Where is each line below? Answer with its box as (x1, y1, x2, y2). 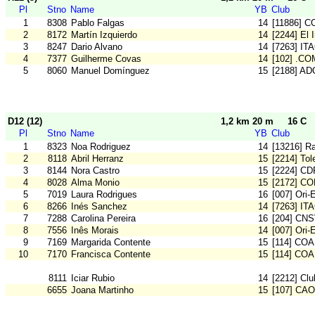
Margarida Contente (71, 237, 150, 248)
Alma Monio (71, 177, 120, 188)
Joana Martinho (71, 285, 134, 296)
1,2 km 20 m (221, 116, 274, 127)
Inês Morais (71, 225, 119, 236)
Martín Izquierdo (71, 30, 137, 41)
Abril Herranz (71, 153, 124, 165)
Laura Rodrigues (71, 189, 137, 200)
